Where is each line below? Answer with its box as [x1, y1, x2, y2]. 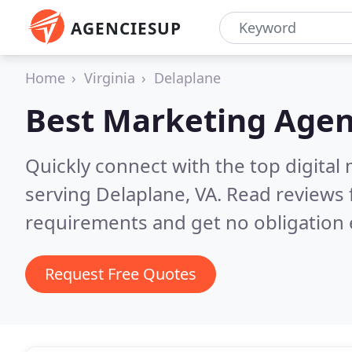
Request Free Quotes [45, 263, 196, 284]
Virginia [84, 68, 135, 87]
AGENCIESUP [71, 17, 181, 39]
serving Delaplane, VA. [25, 181, 226, 207]
